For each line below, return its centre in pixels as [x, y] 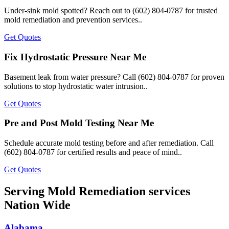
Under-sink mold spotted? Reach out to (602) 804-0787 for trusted [111, 11]
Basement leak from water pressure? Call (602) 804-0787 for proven [114, 77]
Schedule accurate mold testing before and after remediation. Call [109, 143]
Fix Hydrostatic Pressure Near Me [75, 57]
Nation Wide [37, 205]
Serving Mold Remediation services [97, 191]
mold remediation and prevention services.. [73, 20]
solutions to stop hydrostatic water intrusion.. [76, 86]
